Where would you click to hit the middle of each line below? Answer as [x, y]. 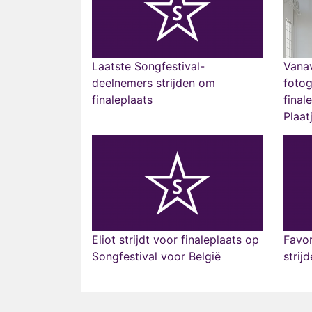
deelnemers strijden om [154, 83]
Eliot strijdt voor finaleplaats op [175, 240]
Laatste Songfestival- [148, 66]
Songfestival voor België [156, 256]
